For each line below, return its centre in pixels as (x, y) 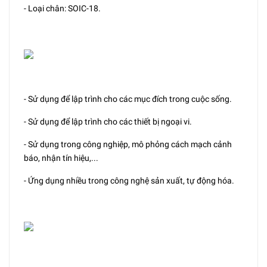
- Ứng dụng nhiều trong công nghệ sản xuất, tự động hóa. (129, 181)
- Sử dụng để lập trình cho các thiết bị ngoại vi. (108, 122)
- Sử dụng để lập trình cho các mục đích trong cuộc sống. (128, 99)
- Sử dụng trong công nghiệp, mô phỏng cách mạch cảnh (128, 144)
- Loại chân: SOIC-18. (62, 8)
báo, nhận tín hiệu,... (61, 158)
